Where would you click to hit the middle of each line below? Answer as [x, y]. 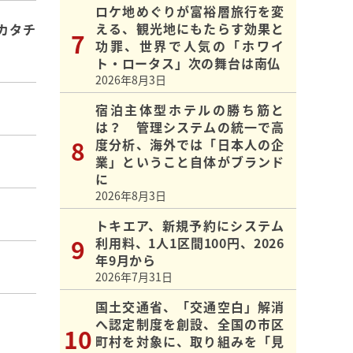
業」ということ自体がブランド [190, 162]
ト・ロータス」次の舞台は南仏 [188, 63]
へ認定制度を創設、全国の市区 [190, 324]
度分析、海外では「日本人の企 [190, 145]
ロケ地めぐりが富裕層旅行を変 [190, 11]
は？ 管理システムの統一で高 [190, 127]
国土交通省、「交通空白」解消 [190, 307]
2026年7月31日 [134, 277]
